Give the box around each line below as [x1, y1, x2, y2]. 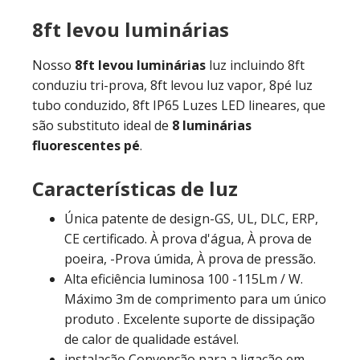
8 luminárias [172, 117, 252, 134]
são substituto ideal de [32, 117, 172, 134]
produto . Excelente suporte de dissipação [64, 310, 315, 328]
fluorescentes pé [32, 137, 140, 154]
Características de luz [32, 175, 238, 202]
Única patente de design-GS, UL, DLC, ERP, [64, 210, 318, 227]
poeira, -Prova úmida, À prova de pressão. [64, 250, 316, 268]
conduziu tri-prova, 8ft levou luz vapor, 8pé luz [32, 76, 313, 94]
